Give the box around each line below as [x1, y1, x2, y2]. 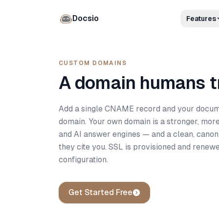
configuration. [59, 155, 108, 164]
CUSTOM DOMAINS [59, 60, 127, 66]
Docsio [72, 14, 99, 23]
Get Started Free [68, 188, 132, 197]
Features [186, 15, 216, 22]
